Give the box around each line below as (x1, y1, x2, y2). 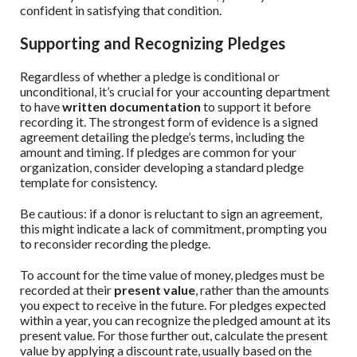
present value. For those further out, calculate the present (20, 328, 328, 343)
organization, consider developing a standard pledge (20, 159, 304, 175)
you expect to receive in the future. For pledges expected (20, 297, 326, 313)
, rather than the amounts (195, 282, 329, 298)
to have (20, 99, 62, 115)
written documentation (62, 99, 201, 115)
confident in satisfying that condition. (20, 2, 222, 18)
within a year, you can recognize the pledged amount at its (20, 312, 331, 328)
